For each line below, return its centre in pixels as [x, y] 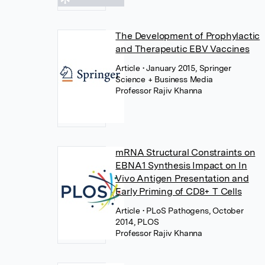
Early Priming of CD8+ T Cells [179, 191]
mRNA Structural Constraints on [185, 152]
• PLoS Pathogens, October [193, 211]
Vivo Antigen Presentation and [182, 178]
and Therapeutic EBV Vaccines [182, 49]
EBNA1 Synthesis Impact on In [181, 165]
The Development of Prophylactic [188, 36]
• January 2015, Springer [187, 68]
